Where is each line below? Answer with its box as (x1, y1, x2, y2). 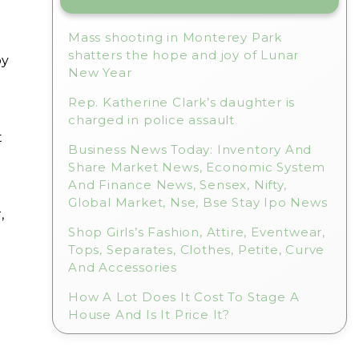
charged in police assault (68, 112, 236, 127)
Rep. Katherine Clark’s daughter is (68, 95, 296, 110)
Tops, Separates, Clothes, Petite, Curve (68, 242, 325, 257)
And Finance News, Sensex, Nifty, (68, 177, 287, 192)
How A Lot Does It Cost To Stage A (68, 289, 300, 305)
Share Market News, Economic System (68, 159, 326, 175)
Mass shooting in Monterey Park (68, 30, 283, 45)
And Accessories (68, 260, 178, 275)
